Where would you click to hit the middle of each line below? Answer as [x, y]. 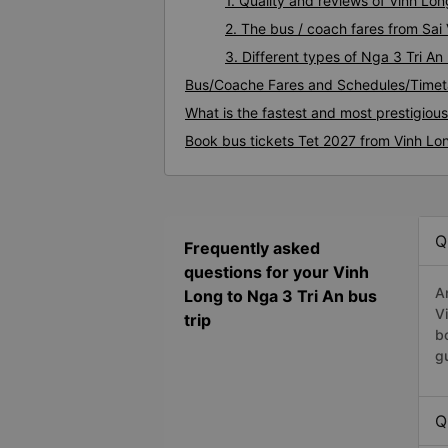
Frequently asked [252, 248]
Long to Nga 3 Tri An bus [280, 296]
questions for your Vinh [276, 272]
